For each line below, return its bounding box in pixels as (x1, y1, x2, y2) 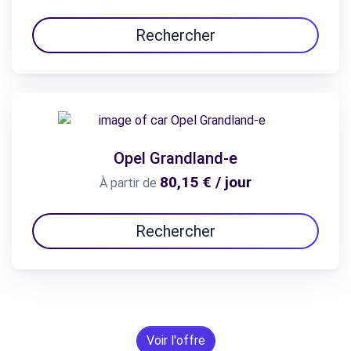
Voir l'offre (146, 333, 205, 349)
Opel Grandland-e (114, 149, 237, 168)
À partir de (100, 175, 157, 191)
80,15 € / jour (160, 173, 251, 192)
